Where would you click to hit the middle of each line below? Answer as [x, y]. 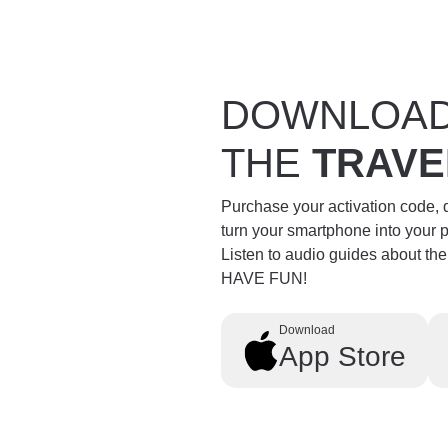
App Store [342, 356]
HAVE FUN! [264, 278]
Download [306, 329]
